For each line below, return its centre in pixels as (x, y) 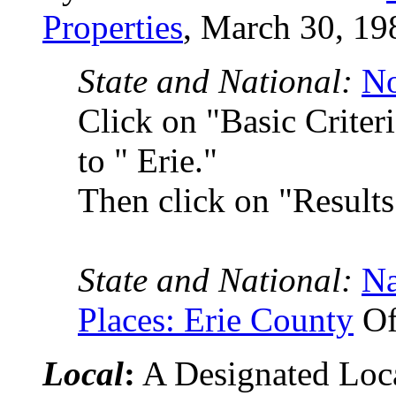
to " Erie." (148, 160)
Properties (113, 27)
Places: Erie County (216, 320)
